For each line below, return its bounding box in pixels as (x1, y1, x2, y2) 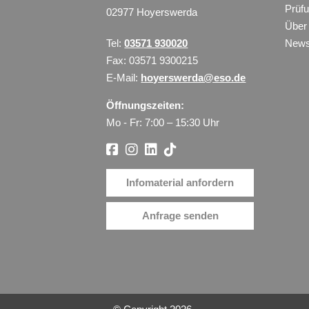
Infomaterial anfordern (126, 177, 235, 188)
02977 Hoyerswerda (106, 6, 198, 18)
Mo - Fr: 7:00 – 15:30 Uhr (106, 116, 220, 128)
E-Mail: (106, 71, 141, 83)
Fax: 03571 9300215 (106, 54, 199, 66)
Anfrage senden (141, 210, 219, 221)
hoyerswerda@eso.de (141, 71, 246, 83)
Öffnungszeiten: (106, 99, 185, 111)
